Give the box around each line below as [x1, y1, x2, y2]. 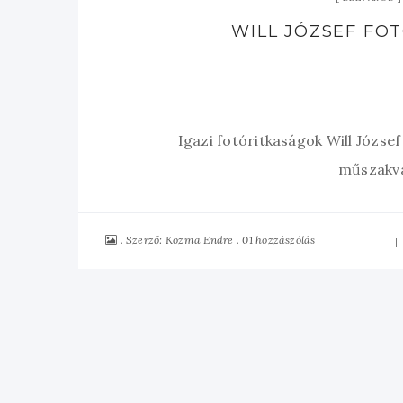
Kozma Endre [165, 233, 234, 247]
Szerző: [126, 232, 166, 246]
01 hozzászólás [242, 232, 316, 246]
